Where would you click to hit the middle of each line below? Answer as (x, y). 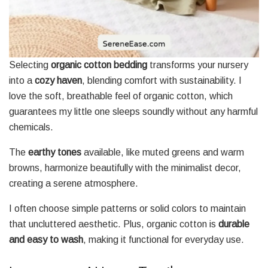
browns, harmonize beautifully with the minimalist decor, (125, 168)
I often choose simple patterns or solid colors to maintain (127, 209)
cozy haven (58, 81)
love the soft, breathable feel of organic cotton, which (121, 96)
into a (22, 81)
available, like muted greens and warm (163, 153)
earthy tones (55, 153)
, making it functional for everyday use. (164, 240)
